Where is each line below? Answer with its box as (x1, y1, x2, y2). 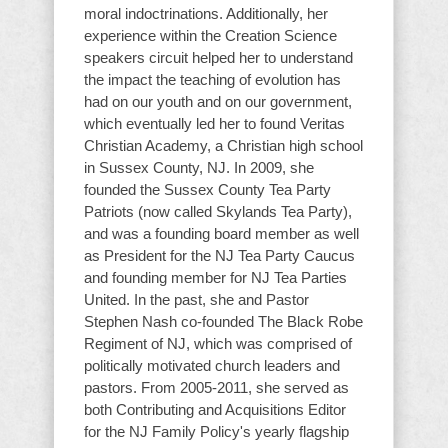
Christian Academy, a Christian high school (84, 136, 363, 154)
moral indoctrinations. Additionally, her (84, 4, 328, 22)
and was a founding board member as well (84, 224, 359, 242)
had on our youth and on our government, (84, 92, 352, 110)
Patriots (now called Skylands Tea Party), (84, 202, 352, 220)
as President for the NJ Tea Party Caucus (84, 246, 355, 264)
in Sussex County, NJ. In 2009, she (84, 158, 314, 176)
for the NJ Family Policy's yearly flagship (84, 422, 349, 440)
